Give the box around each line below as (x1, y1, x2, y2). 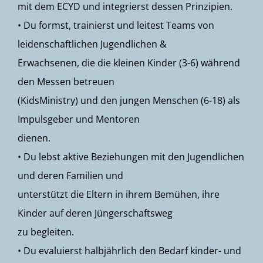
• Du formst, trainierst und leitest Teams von (18, 19, 214, 32)
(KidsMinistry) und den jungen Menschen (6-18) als (18, 94, 240, 107)
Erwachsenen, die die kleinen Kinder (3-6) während (18, 56, 240, 69)
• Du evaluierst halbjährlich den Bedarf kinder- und (18, 244, 241, 257)
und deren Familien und (18, 169, 123, 182)
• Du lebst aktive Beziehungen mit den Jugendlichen (18, 150, 244, 163)
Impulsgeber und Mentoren (18, 113, 140, 126)
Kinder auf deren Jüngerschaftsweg (18, 207, 173, 220)
